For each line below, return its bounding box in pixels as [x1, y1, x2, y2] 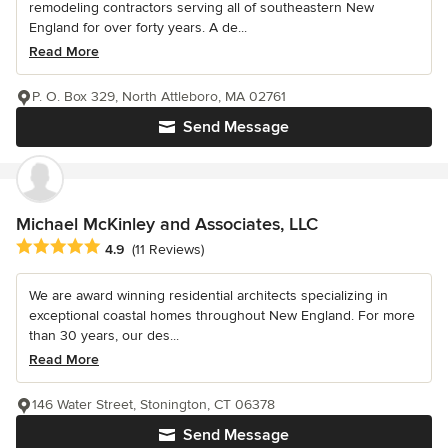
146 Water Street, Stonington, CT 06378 [32, 396, 275, 414]
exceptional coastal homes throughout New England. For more [29, 307, 415, 325]
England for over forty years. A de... [29, 19, 247, 37]
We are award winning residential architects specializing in [29, 287, 388, 305]
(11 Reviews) [132, 240, 204, 258]
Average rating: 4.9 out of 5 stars [15, 237, 242, 258]
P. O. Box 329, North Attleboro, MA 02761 [32, 88, 286, 106]
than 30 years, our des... [29, 327, 179, 345]
